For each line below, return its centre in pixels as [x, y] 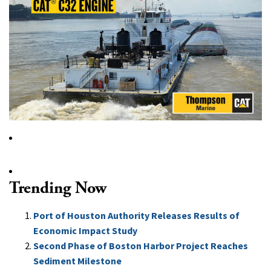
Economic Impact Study [85, 230]
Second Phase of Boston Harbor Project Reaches [141, 245]
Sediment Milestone [77, 260]
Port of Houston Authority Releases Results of [136, 215]
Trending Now [58, 188]
